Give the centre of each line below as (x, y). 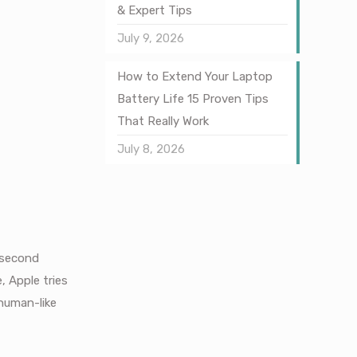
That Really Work (163, 121)
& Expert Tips (154, 10)
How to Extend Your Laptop (194, 76)
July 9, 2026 (150, 38)
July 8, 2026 (151, 149)
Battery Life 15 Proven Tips (192, 99)
